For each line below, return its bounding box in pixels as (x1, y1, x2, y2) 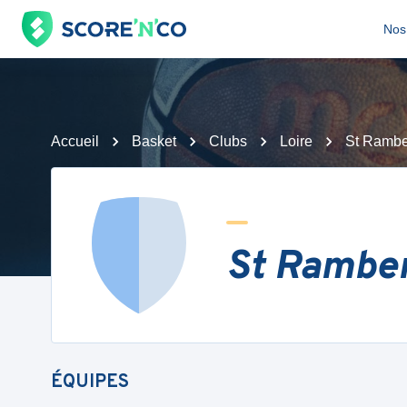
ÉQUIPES (51, 371, 129, 394)
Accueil (51, 134, 99, 149)
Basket (132, 134, 176, 149)
